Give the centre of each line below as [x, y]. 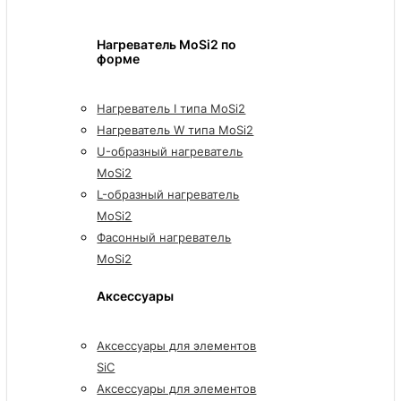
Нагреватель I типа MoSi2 [171, 109]
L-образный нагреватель [168, 195]
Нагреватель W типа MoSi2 [175, 130]
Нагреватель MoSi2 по [167, 44]
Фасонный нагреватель [164, 238]
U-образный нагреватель [170, 152]
